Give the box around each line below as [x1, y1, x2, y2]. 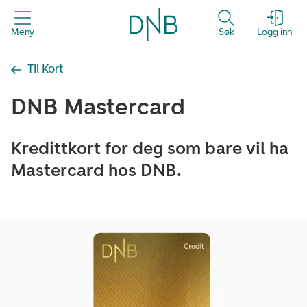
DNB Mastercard [11, 93, 185, 121]
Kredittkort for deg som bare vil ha [11, 137, 288, 159]
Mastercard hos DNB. [11, 159, 182, 181]
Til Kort [27, 60, 64, 76]
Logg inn [257, 25, 292, 38]
